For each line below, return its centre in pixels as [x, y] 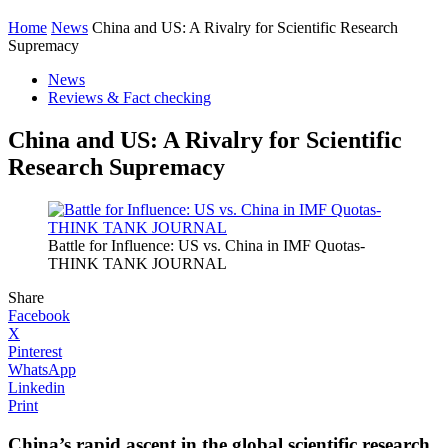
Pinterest [35, 351]
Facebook [39, 315]
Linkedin [36, 387]
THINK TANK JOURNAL [137, 263]
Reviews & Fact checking [129, 97]
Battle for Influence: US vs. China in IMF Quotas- [206, 245]
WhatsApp [42, 369]
